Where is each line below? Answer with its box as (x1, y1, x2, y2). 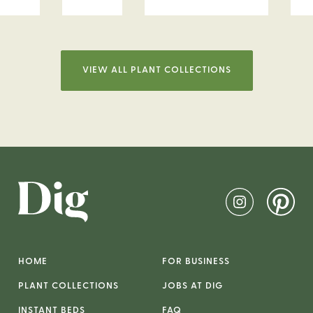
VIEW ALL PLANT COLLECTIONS (82, 65, 231, 75)
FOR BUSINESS (162, 257, 230, 267)
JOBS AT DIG (162, 282, 223, 291)
